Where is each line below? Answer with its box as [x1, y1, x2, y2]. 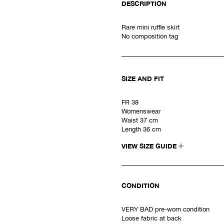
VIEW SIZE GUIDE [121, 142, 178, 150]
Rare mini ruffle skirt [121, 23, 179, 31]
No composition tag [121, 32, 178, 40]
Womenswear [121, 107, 160, 115]
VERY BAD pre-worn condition [121, 205, 209, 213]
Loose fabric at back [121, 214, 181, 222]
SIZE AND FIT [121, 74, 164, 82]
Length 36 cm [121, 125, 161, 133]
